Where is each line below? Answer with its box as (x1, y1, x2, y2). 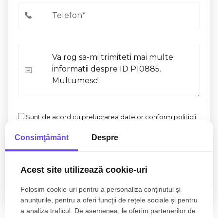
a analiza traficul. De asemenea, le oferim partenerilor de (20, 207, 196, 215)
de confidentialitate (18, 123, 81, 130)
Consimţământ (14, 133, 69, 142)
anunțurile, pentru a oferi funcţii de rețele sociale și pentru (20, 196, 198, 204)
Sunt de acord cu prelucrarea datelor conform (24, 113, 174, 121)
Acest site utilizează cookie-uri (20, 165, 147, 175)
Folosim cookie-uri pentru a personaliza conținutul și (20, 185, 181, 193)
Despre (91, 133, 118, 142)
